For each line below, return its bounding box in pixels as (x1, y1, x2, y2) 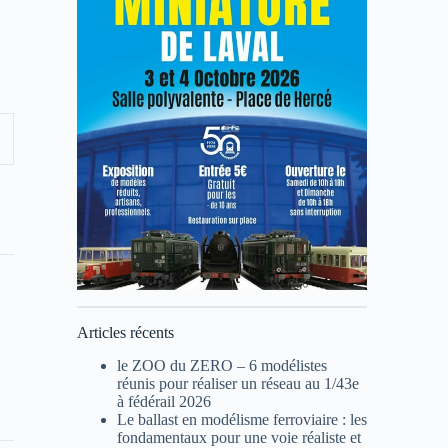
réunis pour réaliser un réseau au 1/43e (116, 375, 359, 393)
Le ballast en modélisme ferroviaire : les (116, 411, 367, 429)
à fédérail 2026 (116, 393, 211, 411)
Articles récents (76, 324, 174, 342)
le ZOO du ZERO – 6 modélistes (116, 357, 327, 375)
